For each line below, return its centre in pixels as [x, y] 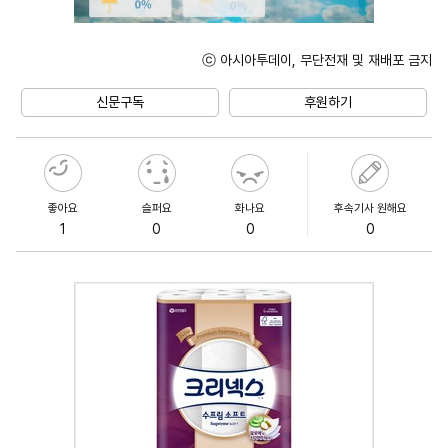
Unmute [327, 77]
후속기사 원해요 [370, 207]
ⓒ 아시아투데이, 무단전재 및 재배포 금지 [317, 59]
